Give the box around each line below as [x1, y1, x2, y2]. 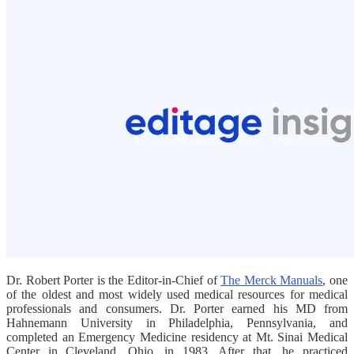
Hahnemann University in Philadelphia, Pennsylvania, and [6, 315, 348, 330]
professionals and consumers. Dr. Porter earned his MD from [6, 301, 348, 315]
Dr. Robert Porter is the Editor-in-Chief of [6, 273, 221, 287]
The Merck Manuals [220, 273, 323, 287]
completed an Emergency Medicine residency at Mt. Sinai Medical [6, 330, 348, 344]
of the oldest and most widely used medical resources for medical [6, 287, 348, 301]
